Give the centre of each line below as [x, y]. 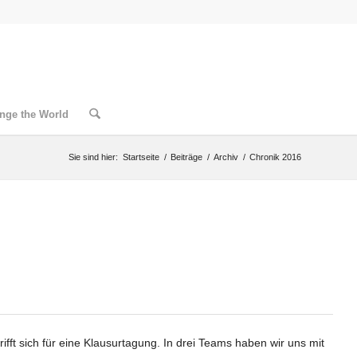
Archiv [226, 157]
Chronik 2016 [275, 157]
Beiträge [186, 157]
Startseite [141, 157]
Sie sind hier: [93, 157]
